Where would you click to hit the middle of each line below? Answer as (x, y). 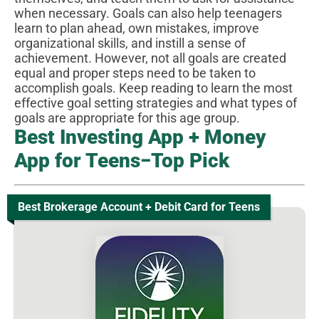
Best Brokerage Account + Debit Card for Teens (139, 206)
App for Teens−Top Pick (122, 160)
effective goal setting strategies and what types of (156, 103)
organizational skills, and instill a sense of (130, 43)
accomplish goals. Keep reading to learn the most (153, 88)
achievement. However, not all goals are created (150, 58)
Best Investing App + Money (140, 137)
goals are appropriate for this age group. (127, 117)
